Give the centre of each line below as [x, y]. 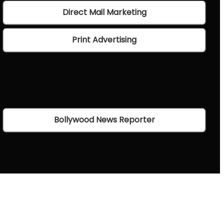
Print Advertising [104, 40]
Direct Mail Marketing [104, 12]
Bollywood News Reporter [104, 120]
